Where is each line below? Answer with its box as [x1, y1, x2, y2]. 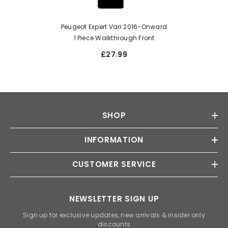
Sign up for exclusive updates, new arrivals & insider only [23, 210, 205, 219]
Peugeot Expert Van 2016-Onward [61, 22, 167, 31]
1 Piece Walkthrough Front [73, 33, 155, 42]
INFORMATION [84, 134, 144, 145]
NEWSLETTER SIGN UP [69, 193, 159, 204]
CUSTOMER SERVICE [72, 158, 156, 169]
